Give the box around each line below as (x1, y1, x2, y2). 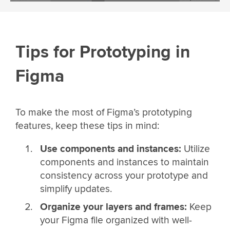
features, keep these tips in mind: (15, 119, 159, 132)
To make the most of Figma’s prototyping (15, 106, 192, 119)
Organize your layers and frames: (40, 201, 187, 214)
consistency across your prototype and (40, 169, 208, 182)
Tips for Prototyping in (15, 41, 190, 63)
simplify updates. (40, 182, 112, 195)
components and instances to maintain (40, 156, 209, 168)
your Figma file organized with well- (40, 214, 192, 227)
